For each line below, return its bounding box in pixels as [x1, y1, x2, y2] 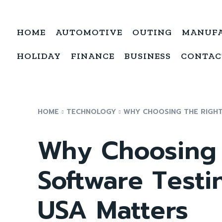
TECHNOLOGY [66, 107, 116, 117]
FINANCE [71, 51, 114, 61]
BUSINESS [124, 51, 171, 61]
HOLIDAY [17, 51, 61, 61]
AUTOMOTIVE [55, 27, 122, 38]
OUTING [132, 27, 172, 38]
